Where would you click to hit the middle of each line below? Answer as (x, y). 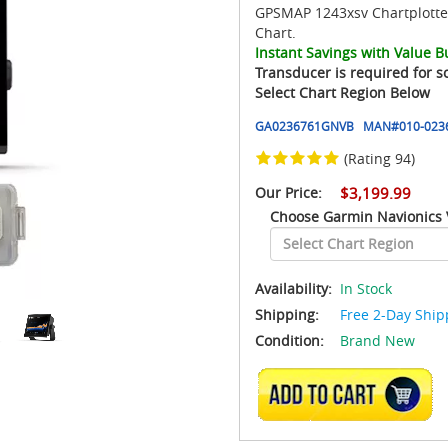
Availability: (295, 288)
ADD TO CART (351, 394)
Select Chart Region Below (342, 92)
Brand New (377, 340)
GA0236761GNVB (304, 126)
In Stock (366, 288)
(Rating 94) (379, 158)
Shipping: (287, 314)
